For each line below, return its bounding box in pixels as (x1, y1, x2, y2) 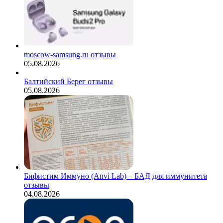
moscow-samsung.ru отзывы (24, 50, 116, 59)
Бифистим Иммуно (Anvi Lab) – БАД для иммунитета (24, 172, 207, 181)
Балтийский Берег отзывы (24, 77, 113, 86)
